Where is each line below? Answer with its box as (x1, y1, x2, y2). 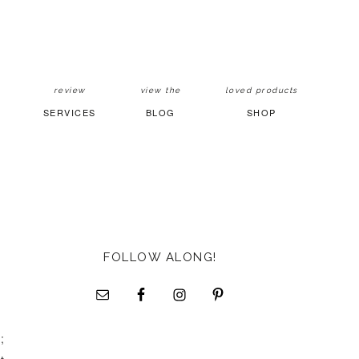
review (53, 86, 86, 95)
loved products (224, 86, 298, 95)
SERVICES (42, 106, 96, 119)
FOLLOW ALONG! (103, 250, 217, 264)
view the (139, 86, 181, 95)
